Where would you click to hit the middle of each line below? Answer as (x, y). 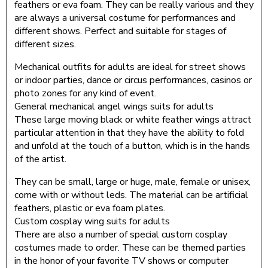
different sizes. (45, 45)
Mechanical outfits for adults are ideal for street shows (130, 67)
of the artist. (40, 159)
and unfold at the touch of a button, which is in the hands (132, 146)
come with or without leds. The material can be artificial (131, 195)
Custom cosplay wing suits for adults (92, 222)
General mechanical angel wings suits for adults (114, 107)
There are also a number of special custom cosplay (121, 235)
